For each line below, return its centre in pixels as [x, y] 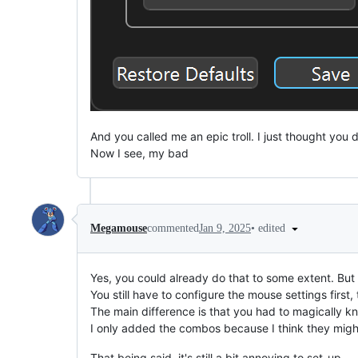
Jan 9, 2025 [225, 228]
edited [273, 228]
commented [173, 228]
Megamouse [119, 228]
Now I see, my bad [139, 153]
